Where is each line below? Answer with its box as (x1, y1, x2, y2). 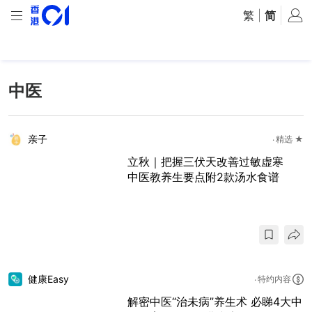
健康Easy (28, 272, 69, 285)
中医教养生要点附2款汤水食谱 (127, 170, 279, 184)
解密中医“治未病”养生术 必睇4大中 (127, 295, 302, 309)
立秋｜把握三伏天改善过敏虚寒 (127, 155, 295, 169)
